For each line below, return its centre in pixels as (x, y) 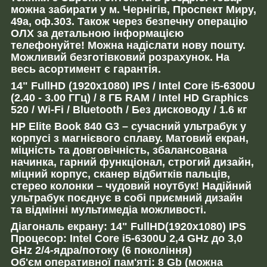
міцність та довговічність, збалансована (119, 150)
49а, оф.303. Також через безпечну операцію (129, 21)
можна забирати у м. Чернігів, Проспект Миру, (133, 9)
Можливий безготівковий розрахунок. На (120, 57)
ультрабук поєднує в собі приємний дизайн (127, 198)
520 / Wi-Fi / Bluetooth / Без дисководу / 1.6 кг (129, 109)
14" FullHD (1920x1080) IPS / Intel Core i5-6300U (133, 86)
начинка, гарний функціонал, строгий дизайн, (132, 162)
